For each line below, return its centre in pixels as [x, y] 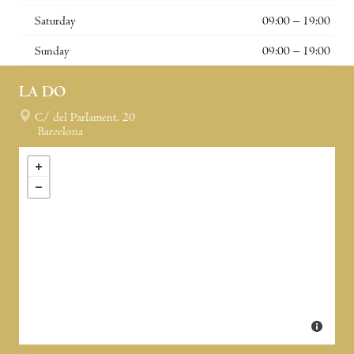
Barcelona [60, 132]
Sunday [52, 52]
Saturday [55, 22]
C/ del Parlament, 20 [85, 118]
